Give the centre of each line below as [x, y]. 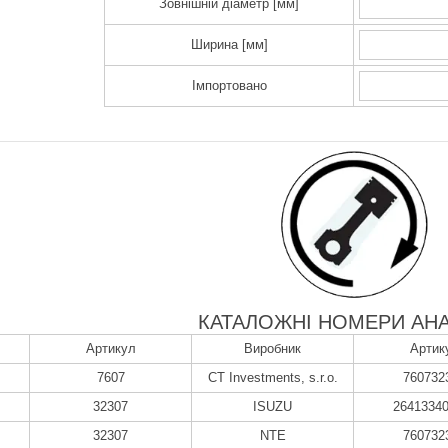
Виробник [272, 349]
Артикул [110, 349]
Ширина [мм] [229, 45]
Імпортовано [229, 86]
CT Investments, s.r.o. [272, 378]
